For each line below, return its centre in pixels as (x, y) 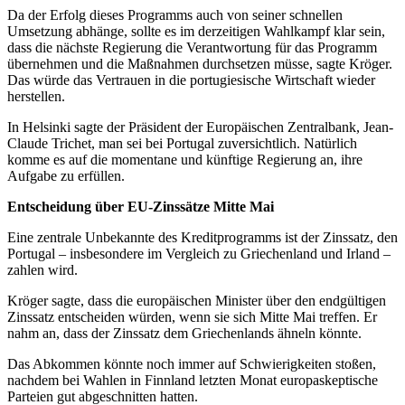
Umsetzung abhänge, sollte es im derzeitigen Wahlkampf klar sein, (196, 32)
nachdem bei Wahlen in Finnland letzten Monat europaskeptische (193, 381)
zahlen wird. (42, 270)
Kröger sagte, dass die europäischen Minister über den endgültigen (197, 301)
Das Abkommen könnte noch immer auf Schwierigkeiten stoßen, (192, 364)
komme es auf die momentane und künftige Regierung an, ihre (185, 160)
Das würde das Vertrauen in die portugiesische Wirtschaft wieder (191, 80)
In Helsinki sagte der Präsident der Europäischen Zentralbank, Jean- (200, 127)
